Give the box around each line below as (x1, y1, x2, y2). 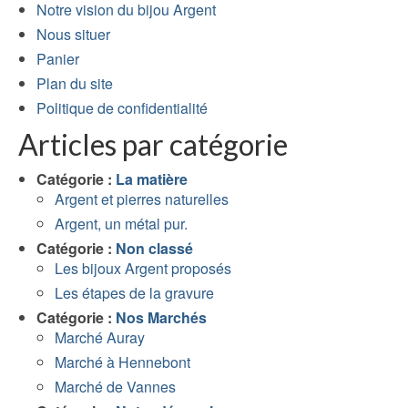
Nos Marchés (116, 307, 207, 329)
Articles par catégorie (18, 127, 288, 163)
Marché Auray (55, 327, 145, 349)
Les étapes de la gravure (55, 282, 214, 304)
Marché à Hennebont (55, 352, 190, 373)
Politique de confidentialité (36, 97, 208, 119)
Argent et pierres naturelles (55, 189, 229, 210)
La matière (116, 168, 188, 190)
